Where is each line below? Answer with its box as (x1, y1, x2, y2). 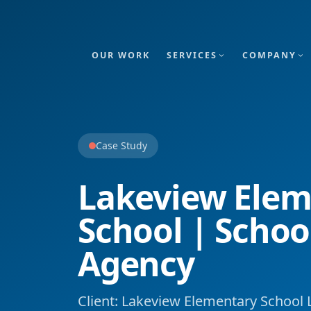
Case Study (96, 139, 147, 152)
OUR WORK (92, 49, 150, 61)
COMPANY (242, 49, 296, 61)
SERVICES (166, 49, 217, 61)
